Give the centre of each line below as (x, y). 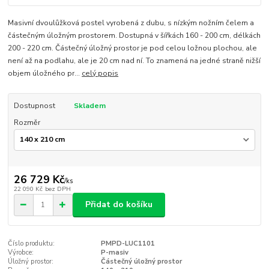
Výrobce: (21, 252)
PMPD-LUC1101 (128, 243)
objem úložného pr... (45, 73)
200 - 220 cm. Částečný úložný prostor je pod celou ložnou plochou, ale (133, 48)
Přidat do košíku (119, 205)
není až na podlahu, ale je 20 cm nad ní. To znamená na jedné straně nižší (134, 60)
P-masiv (114, 252)
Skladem (89, 105)
